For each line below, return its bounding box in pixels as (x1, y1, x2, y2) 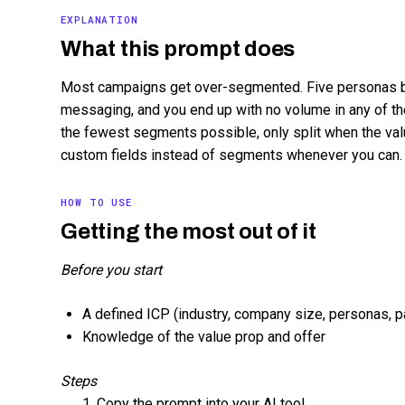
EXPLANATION (61, 12, 138, 26)
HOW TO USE (61, 194, 132, 209)
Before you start (61, 260, 163, 278)
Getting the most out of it (61, 219, 316, 243)
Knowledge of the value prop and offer (82, 327, 326, 345)
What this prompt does (61, 36, 296, 61)
